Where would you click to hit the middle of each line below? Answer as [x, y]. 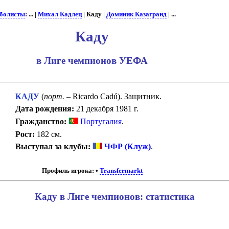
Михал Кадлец [60, 14]
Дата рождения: [45, 109]
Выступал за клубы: [53, 147]
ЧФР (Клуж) [127, 147]
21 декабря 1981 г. [107, 109]
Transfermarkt [121, 171]
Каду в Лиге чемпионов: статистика [114, 196]
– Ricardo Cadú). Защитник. [113, 96]
